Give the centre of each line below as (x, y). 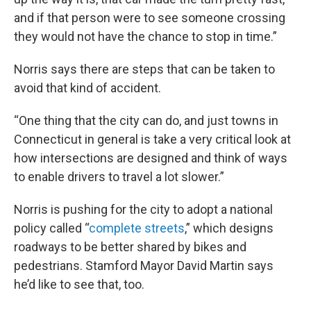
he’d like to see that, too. (79, 284)
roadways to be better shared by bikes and (130, 247)
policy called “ (51, 228)
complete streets (137, 228)
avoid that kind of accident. (87, 88)
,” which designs (229, 228)
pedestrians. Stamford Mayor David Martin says (144, 266)
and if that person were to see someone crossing (150, 18)
